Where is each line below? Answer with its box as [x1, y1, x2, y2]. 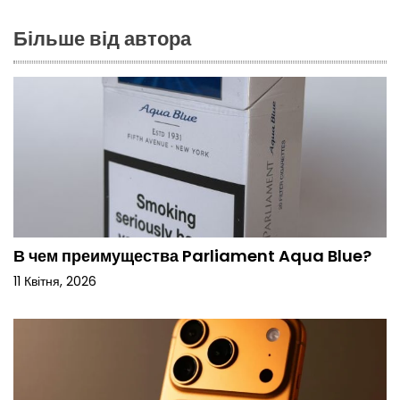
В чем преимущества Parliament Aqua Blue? [13, 245, 371, 268]
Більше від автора [13, 25, 191, 54]
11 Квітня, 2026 [13, 272, 96, 291]
